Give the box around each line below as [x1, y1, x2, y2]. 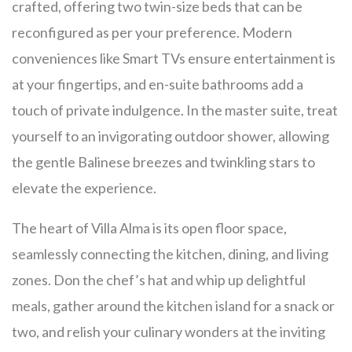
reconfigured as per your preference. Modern [12, 23, 292, 41]
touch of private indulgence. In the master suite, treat [12, 101, 338, 119]
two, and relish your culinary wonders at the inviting [12, 322, 325, 340]
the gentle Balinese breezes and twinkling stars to [12, 152, 315, 170]
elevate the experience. [12, 178, 156, 196]
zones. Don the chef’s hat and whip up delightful [12, 270, 306, 288]
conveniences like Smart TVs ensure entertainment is [12, 49, 335, 67]
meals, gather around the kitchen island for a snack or [12, 296, 335, 314]
